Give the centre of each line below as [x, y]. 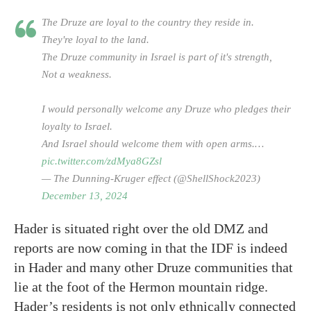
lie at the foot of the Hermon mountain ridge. [141, 287]
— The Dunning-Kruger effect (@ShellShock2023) [151, 179]
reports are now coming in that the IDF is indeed [151, 248]
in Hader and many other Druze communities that [153, 268]
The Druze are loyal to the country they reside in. [148, 23]
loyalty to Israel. [77, 127]
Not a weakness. [77, 75]
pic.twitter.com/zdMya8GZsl [102, 161]
